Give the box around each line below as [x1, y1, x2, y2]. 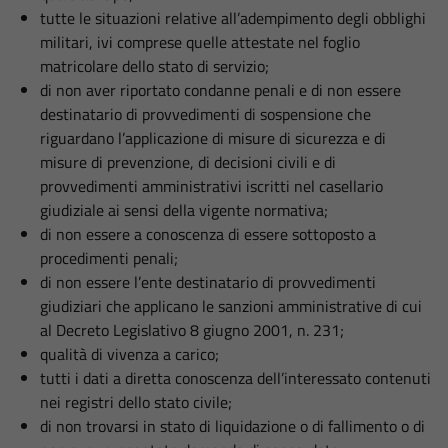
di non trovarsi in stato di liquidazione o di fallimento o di [40, 414, 425, 438]
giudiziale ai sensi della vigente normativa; [40, 198, 328, 222]
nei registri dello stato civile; [40, 390, 232, 414]
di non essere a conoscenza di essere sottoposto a [40, 222, 376, 246]
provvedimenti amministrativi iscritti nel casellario [40, 174, 383, 198]
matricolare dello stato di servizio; [40, 54, 269, 78]
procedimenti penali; [40, 246, 178, 270]
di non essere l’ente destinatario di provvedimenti [40, 270, 376, 294]
